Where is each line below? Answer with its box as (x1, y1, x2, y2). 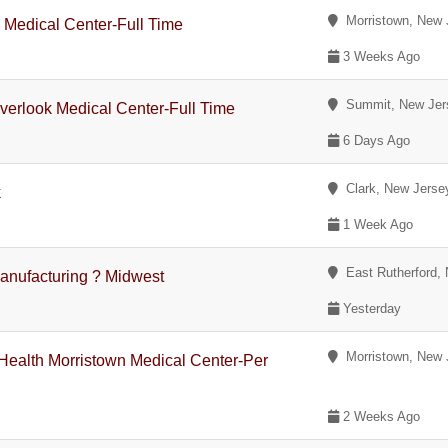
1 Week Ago (339, 217, 414, 232)
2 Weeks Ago (339, 409, 421, 424)
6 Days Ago (339, 133, 411, 148)
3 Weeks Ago (339, 49, 421, 64)
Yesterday (339, 301, 402, 316)
